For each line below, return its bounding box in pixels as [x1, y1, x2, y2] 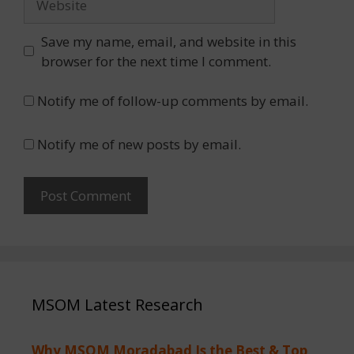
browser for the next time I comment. [40, 51, 271, 70]
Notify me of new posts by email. [37, 134, 241, 153]
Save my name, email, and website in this [40, 32, 296, 51]
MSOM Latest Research [32, 294, 203, 316]
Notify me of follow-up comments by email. [37, 92, 308, 111]
